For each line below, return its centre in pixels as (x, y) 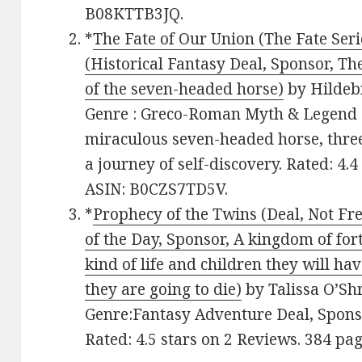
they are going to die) (164, 289)
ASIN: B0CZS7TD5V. (157, 189)
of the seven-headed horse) (185, 88)
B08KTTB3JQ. (135, 13)
